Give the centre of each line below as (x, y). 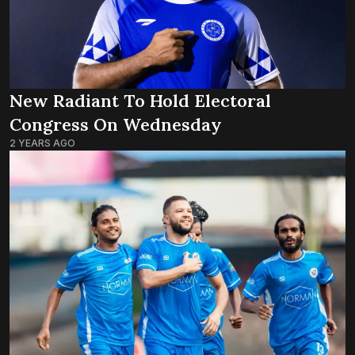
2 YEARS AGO (42, 143)
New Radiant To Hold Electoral (140, 100)
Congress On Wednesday (116, 124)
